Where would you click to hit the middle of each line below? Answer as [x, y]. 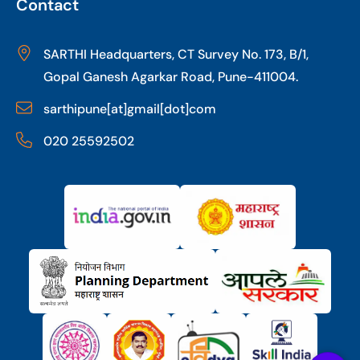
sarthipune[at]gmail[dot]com [130, 109]
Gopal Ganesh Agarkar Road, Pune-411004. [171, 77]
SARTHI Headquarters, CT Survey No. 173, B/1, [176, 54]
